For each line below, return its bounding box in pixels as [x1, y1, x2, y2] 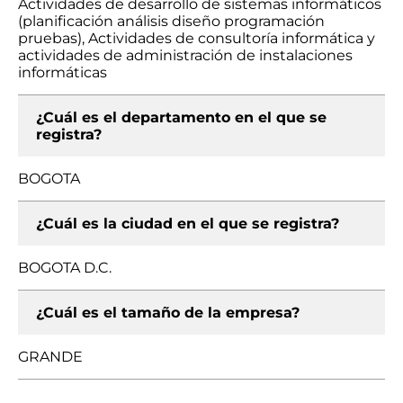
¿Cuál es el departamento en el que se [36, 109, 327, 126]
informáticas [18, 64, 107, 81]
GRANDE [18, 348, 83, 365]
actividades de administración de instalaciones [18, 47, 353, 64]
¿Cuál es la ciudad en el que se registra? [36, 215, 339, 232]
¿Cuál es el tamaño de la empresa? [36, 304, 300, 321]
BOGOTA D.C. [18, 259, 112, 276]
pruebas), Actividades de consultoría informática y [18, 30, 375, 47]
